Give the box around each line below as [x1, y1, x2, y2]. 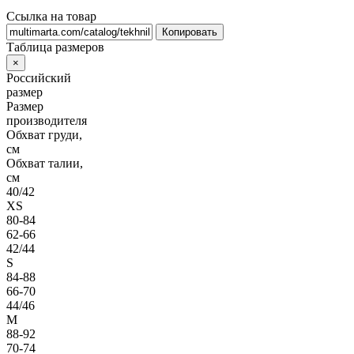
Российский [6, 70, 71, 85]
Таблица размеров [6, 40, 104, 54]
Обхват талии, [6, 156, 83, 170]
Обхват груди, [6, 127, 82, 141]
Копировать [162, 25, 217, 38]
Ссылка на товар [6, 9, 96, 23]
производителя [6, 113, 87, 127]
